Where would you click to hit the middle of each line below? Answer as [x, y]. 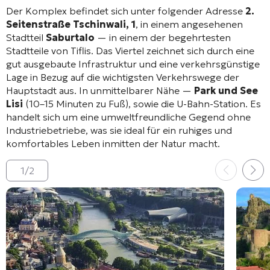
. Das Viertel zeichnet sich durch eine [173, 50]
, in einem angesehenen [189, 24]
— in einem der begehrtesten [163, 37]
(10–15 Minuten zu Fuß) [76, 103]
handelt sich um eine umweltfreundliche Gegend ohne [128, 117]
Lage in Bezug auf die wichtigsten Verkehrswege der [123, 77]
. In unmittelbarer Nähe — [134, 90]
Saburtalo [70, 37]
